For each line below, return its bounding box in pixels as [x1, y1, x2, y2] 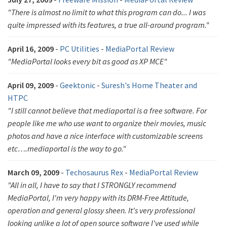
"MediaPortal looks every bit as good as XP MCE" [8, 56, 167, 66]
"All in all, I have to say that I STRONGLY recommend [8, 180, 176, 190]
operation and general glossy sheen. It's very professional [8, 205, 195, 215]
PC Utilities [60, 44, 99, 54]
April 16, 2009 [8, 44, 54, 54]
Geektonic [60, 80, 95, 90]
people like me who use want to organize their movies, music [8, 118, 206, 128]
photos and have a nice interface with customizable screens [8, 131, 203, 141]
